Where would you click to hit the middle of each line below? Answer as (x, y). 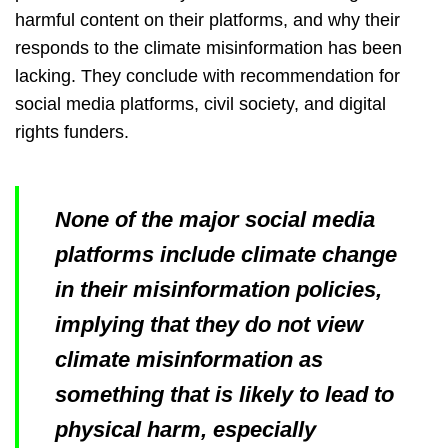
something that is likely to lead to (224, 395)
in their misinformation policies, (218, 290)
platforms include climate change (226, 255)
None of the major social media (215, 220)
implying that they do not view (209, 325)
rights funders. (72, 132)
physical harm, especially (185, 430)
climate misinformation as (189, 360)
